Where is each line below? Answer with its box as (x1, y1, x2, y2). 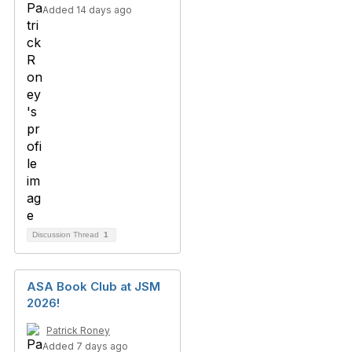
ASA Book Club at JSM (27, 279, 160, 294)
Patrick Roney (46, 324, 110, 336)
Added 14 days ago (42, 4, 132, 16)
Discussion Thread (32, 230, 101, 239)
